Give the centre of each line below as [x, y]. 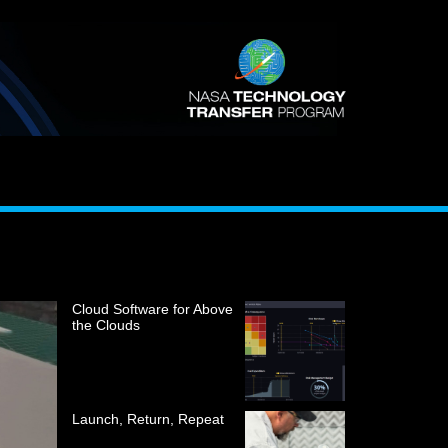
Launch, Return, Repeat [148, 419]
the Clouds [106, 325]
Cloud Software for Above [153, 309]
